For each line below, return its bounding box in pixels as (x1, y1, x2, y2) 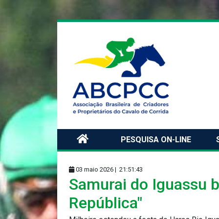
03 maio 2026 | (74, 165, 118, 173)
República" (69, 193, 142, 212)
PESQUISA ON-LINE (121, 134, 191, 144)
